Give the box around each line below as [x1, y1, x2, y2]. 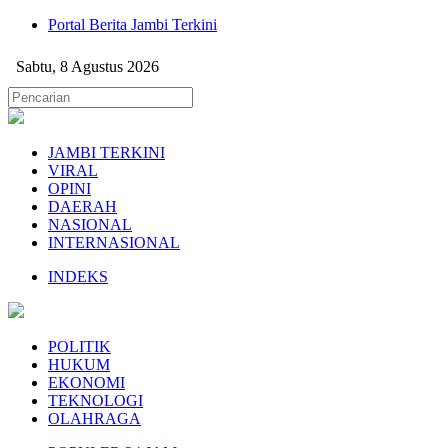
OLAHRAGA [48, 410, 141, 427]
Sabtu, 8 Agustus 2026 [16, 58, 159, 75]
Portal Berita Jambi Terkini [48, 16, 217, 33]
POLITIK [48, 338, 111, 355]
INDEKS [48, 268, 108, 285]
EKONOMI [48, 374, 125, 391]
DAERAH [48, 198, 117, 215]
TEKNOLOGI [48, 392, 143, 409]
